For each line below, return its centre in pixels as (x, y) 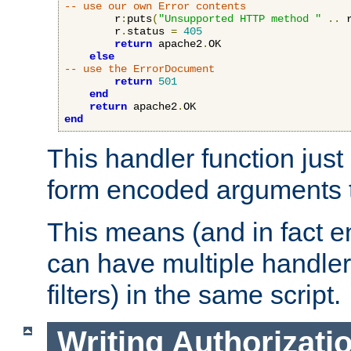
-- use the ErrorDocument (139, 69)
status (149, 32)
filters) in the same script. (194, 295)
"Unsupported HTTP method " (240, 19)
